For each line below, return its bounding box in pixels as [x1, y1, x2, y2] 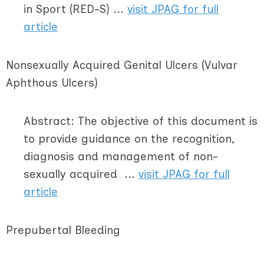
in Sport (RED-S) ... [24, 2, 127, 16]
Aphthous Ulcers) [6, 76, 98, 90]
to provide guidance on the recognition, [24, 132, 235, 146]
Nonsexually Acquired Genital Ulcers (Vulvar [6, 58, 237, 72]
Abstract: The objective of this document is [24, 114, 258, 128]
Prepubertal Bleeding [6, 223, 120, 237]
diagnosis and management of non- [24, 150, 218, 163]
